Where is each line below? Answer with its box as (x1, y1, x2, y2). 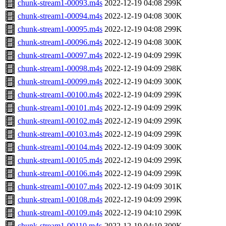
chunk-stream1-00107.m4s (18, 182, 102, 191)
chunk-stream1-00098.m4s (18, 64, 102, 73)
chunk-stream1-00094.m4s (18, 12, 102, 21)
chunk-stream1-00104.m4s (18, 143, 102, 152)
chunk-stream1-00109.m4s (18, 208, 102, 217)
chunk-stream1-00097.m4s (18, 51, 102, 60)
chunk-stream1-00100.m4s (18, 90, 102, 99)
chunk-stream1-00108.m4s (18, 195, 102, 204)
